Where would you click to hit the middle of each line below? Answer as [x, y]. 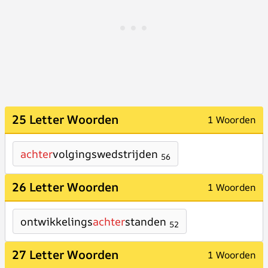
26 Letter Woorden [65, 187]
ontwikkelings [57, 221]
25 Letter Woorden [65, 119]
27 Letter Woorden [65, 255]
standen [146, 221]
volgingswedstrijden [105, 154]
